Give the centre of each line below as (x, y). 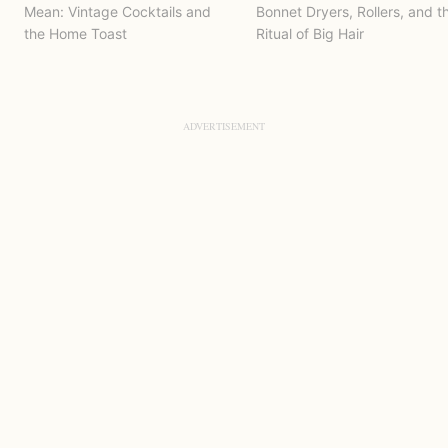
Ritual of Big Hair (310, 34)
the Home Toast (75, 34)
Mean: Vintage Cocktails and (117, 12)
